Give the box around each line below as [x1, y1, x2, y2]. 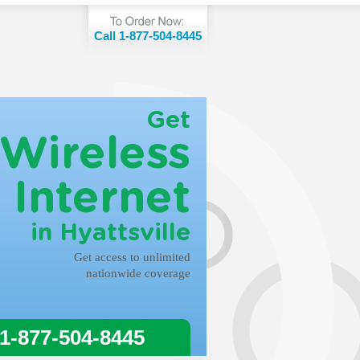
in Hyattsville [31, 221, 190, 245]
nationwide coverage [86, 267, 190, 280]
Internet [14, 177, 190, 221]
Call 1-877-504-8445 [94, 29, 202, 43]
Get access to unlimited [74, 251, 190, 264]
